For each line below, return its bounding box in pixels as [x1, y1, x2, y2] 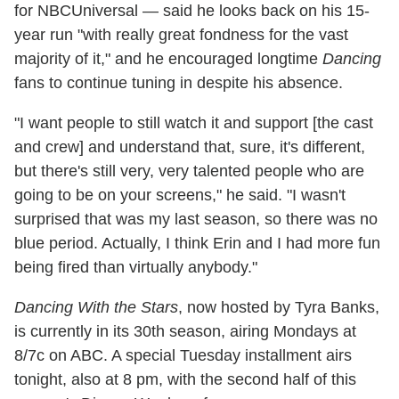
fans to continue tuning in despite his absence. [14, 74, 343, 93]
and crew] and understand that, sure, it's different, [14, 138, 365, 157]
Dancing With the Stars [14, 298, 178, 317]
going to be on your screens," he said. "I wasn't [14, 186, 346, 205]
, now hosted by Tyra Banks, [178, 298, 379, 317]
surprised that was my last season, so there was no [14, 210, 378, 229]
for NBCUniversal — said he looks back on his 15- [14, 2, 370, 20]
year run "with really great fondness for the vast [14, 26, 348, 45]
